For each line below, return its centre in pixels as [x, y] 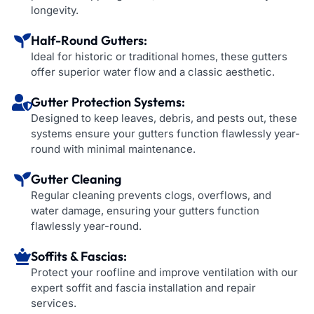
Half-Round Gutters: [89, 40]
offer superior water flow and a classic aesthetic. [153, 71]
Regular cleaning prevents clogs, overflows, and [151, 195]
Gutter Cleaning [76, 179]
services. [54, 303]
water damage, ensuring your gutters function [145, 210]
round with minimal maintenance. [113, 149]
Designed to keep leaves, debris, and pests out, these [164, 118]
